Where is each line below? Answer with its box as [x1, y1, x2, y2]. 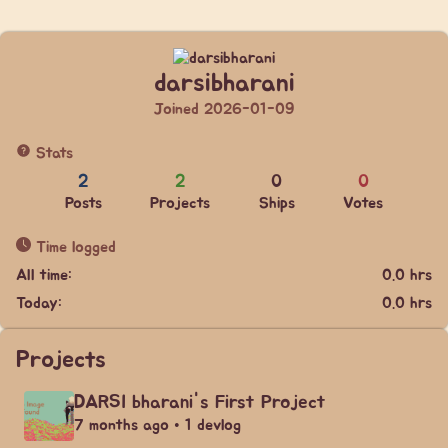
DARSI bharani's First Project [74, 393, 326, 412]
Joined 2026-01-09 [154, 101, 294, 117]
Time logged [31, 239, 116, 255]
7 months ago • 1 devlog [74, 417, 241, 433]
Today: [16, 295, 62, 311]
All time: [16, 267, 72, 283]
